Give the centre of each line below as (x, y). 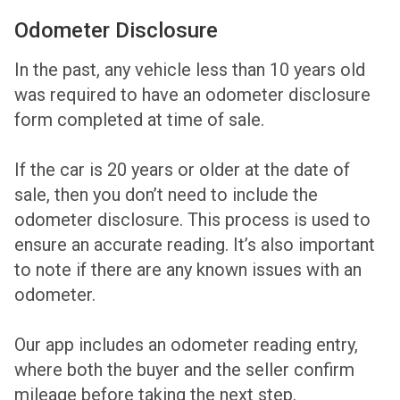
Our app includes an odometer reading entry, (186, 345)
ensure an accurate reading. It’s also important (195, 245)
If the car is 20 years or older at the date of (182, 170)
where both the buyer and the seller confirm (184, 370)
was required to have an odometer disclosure (192, 95)
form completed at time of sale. (139, 120)
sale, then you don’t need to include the (166, 195)
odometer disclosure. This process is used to (192, 220)
